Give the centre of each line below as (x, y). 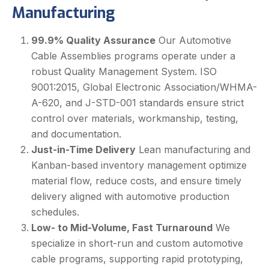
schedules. (55, 212)
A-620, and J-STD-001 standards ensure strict (138, 103)
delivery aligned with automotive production (130, 197)
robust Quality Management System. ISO (124, 72)
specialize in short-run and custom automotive (137, 243)
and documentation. (76, 134)
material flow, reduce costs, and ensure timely (136, 181)
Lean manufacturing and (193, 150)
